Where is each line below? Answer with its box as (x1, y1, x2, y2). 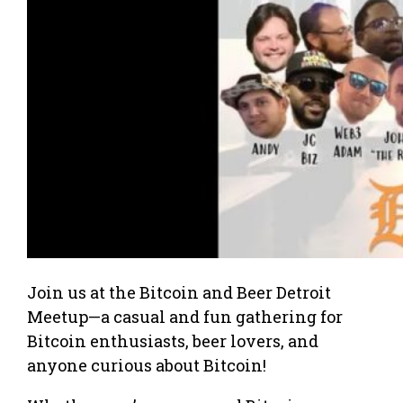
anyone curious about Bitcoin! (27, 354, 266, 376)
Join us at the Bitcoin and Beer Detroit (27, 281, 331, 303)
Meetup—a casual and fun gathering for (27, 305, 343, 327)
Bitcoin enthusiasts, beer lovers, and (27, 329, 318, 352)
